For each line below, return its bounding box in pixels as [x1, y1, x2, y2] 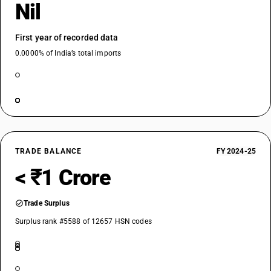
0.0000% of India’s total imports [15, 49, 122, 57]
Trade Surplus [24, 199, 70, 207]
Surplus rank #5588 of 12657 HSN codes [15, 217, 152, 226]
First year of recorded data [15, 33, 119, 42]
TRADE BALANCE [15, 147, 82, 155]
